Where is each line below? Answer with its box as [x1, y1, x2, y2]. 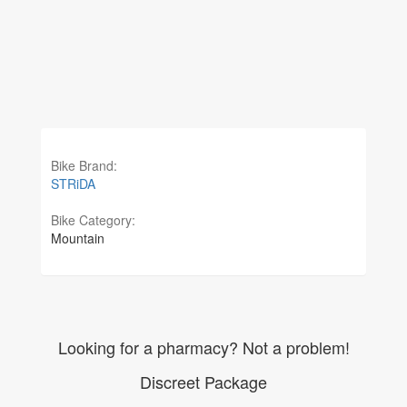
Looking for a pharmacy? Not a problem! [57, 335, 350, 359]
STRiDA [51, 174, 95, 193]
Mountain [51, 229, 104, 247]
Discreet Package [140, 370, 267, 393]
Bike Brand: [51, 156, 121, 174]
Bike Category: [51, 211, 139, 229]
